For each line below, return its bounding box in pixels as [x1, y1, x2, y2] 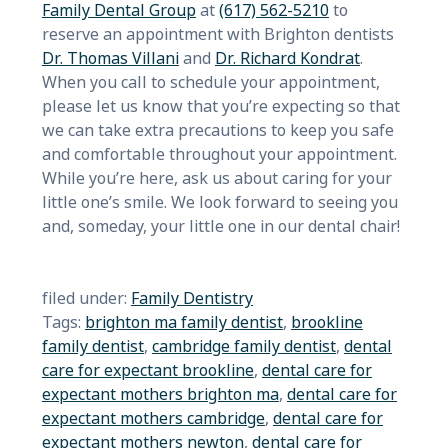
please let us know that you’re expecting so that [41, 94, 400, 118]
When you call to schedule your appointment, [41, 70, 380, 94]
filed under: [41, 286, 131, 310]
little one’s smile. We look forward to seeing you [41, 190, 398, 214]
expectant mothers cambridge [41, 406, 265, 430]
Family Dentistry [130, 286, 253, 310]
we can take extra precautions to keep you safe [41, 118, 394, 142]
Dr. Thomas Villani [41, 46, 179, 70]
